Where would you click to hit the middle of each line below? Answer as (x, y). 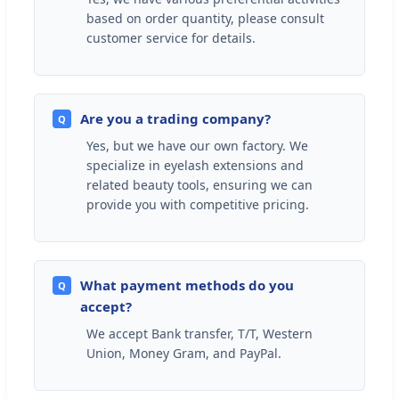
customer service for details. (171, 37)
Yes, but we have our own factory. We (197, 145)
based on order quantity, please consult (205, 18)
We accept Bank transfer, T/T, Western (199, 333)
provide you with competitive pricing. (198, 204)
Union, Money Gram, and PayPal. (184, 353)
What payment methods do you (187, 285)
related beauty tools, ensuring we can (199, 184)
